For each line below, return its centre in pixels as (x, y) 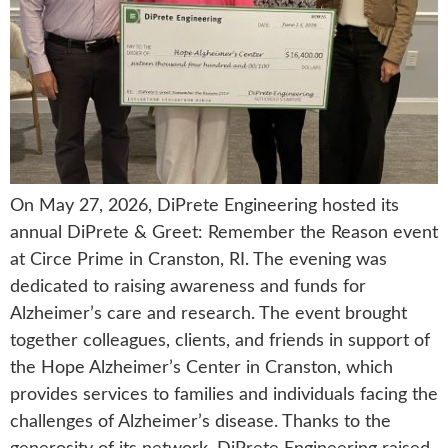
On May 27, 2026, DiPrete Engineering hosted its (204, 206)
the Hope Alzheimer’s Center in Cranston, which (201, 368)
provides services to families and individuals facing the (224, 395)
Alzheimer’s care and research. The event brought (208, 314)
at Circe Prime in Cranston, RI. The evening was (198, 260)
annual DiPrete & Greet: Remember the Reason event (224, 233)
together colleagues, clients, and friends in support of (220, 341)
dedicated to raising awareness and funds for (188, 287)
